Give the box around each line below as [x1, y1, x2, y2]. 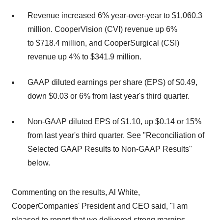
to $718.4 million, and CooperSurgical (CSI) [27, 39, 179, 47]
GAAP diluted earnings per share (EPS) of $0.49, [27, 78, 197, 86]
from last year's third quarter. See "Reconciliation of [27, 131, 204, 139]
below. [27, 159, 50, 167]
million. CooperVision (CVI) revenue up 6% [27, 25, 177, 33]
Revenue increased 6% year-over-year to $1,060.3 [27, 11, 202, 20]
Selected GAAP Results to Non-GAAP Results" [27, 145, 192, 153]
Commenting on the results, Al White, [12, 188, 140, 196]
